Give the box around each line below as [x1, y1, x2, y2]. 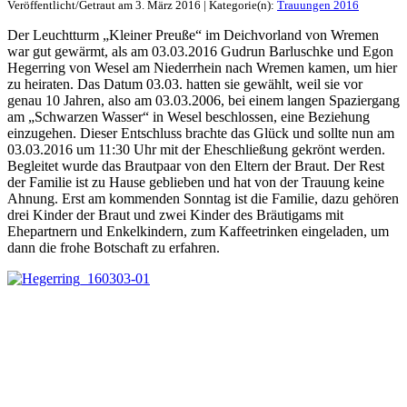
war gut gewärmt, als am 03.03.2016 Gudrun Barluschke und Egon [7, 44, 393, 60]
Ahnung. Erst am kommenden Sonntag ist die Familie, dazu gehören [7, 191, 399, 207]
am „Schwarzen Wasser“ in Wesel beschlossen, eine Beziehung [7, 109, 370, 125]
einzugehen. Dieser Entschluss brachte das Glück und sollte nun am [7, 125, 394, 142]
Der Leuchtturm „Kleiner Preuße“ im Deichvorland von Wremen [7, 27, 379, 44]
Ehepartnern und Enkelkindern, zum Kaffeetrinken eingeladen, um [7, 223, 389, 240]
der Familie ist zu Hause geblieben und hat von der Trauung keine [7, 174, 384, 191]
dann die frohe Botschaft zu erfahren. [7, 240, 220, 256]
